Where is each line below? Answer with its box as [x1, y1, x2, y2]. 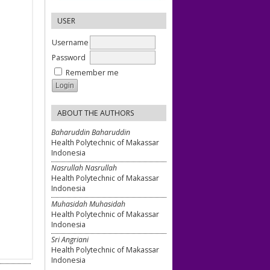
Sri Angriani [51, 234, 89, 245]
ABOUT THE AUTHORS [57, 107, 134, 118]
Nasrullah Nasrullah [51, 163, 117, 174]
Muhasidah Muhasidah [51, 198, 125, 209]
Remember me [66, 67, 119, 78]
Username [52, 37, 89, 48]
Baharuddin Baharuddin [51, 127, 130, 137]
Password [52, 52, 86, 63]
